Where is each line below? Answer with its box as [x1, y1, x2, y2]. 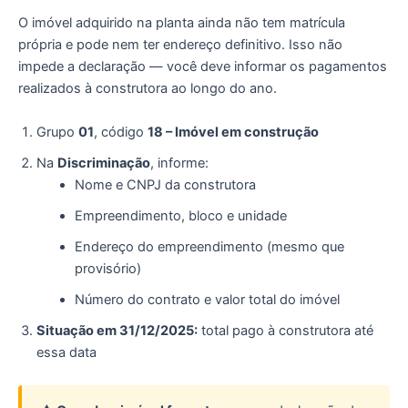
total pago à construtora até [198, 321, 373, 339]
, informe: [150, 154, 209, 171]
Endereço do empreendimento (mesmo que [74, 238, 344, 255]
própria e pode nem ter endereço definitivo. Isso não [18, 36, 342, 54]
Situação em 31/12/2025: [36, 321, 198, 339]
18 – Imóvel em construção [148, 123, 319, 140]
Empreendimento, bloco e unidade [74, 207, 287, 224]
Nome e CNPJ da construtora [74, 176, 256, 193]
